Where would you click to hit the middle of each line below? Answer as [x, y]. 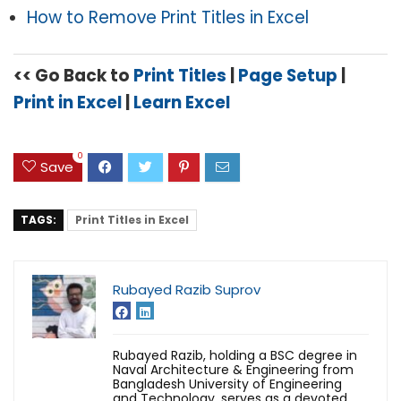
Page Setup [290, 76]
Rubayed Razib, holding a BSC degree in [235, 356]
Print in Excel [68, 103]
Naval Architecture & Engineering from [233, 370]
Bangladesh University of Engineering [227, 384]
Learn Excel [182, 103]
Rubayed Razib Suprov [187, 290]
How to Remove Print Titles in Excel [168, 18]
